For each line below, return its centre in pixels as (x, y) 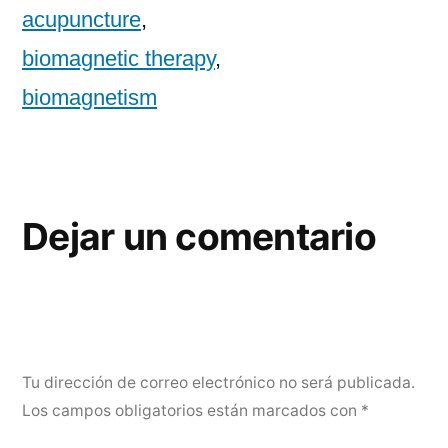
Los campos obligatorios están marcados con (191, 411)
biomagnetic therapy (118, 59)
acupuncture (81, 20)
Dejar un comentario (199, 237)
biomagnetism (89, 98)
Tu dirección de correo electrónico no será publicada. (218, 383)
